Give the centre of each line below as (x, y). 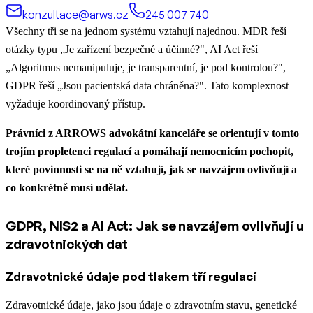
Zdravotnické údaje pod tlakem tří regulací (131, 276)
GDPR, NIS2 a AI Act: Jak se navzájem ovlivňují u (155, 225)
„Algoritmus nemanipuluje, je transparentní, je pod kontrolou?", (146, 67)
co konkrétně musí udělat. (67, 187)
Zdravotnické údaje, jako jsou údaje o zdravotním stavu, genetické (151, 305)
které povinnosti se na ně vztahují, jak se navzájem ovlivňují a (151, 169)
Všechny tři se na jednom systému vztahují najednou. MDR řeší (146, 31)
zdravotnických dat (67, 243)
